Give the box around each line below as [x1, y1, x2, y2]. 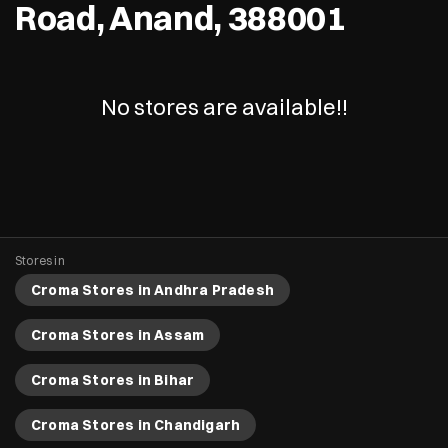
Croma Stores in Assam [31, 326, 205, 345]
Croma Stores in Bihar [31, 371, 195, 390]
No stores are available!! [100, 93, 348, 122]
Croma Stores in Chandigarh [31, 416, 241, 435]
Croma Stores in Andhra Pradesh [31, 281, 274, 300]
